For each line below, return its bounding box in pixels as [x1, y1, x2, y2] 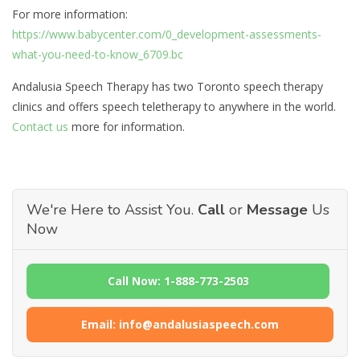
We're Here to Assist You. [27, 199, 198, 219]
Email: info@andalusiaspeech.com [81, 316, 279, 332]
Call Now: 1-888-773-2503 [107, 272, 249, 288]
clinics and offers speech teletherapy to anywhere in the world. [12, 98, 336, 114]
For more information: [12, 6, 128, 22]
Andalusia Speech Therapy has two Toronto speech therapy [12, 78, 323, 94]
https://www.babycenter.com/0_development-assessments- [12, 26, 321, 42]
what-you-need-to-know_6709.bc [12, 46, 183, 62]
